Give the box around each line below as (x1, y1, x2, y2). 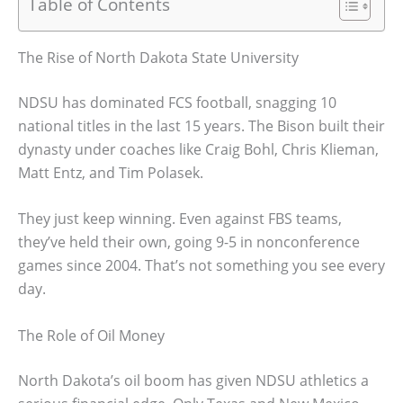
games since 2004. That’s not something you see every (18, 255, 385, 276)
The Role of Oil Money (18, 325, 165, 345)
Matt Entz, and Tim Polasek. (18, 162, 203, 183)
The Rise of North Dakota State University (18, 47, 299, 67)
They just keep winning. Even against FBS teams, (18, 209, 342, 229)
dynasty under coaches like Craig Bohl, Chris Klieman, (18, 139, 379, 159)
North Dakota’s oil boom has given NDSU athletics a (18, 370, 369, 390)
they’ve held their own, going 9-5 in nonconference (18, 232, 360, 253)
